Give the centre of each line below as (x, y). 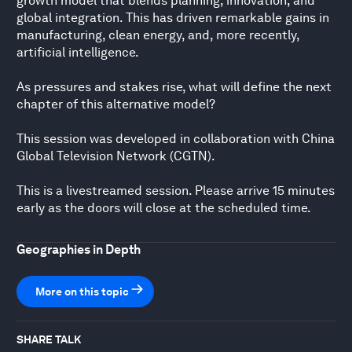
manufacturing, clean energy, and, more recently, (158, 35)
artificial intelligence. (78, 52)
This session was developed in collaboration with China (176, 138)
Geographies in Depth (79, 249)
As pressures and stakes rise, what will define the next (174, 86)
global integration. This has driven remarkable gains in (173, 17)
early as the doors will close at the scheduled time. (164, 207)
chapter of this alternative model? (116, 104)
